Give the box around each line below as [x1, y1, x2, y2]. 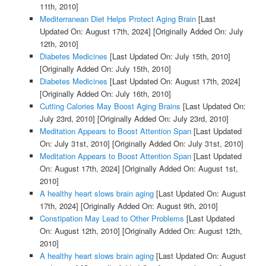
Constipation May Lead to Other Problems [39, 213, 184, 224]
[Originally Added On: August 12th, [119, 225, 242, 237]
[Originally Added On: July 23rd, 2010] [94, 113, 229, 125]
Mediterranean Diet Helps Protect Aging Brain [39, 13, 196, 25]
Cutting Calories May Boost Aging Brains [39, 100, 180, 112]
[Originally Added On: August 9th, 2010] [78, 200, 218, 212]
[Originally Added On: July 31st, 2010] [109, 138, 243, 150]
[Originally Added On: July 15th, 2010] [39, 63, 171, 75]
